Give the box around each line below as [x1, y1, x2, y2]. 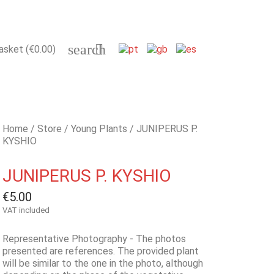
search [67, 42, 106, 57]
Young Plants [71, 123, 128, 135]
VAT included [2, 206, 50, 215]
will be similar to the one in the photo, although [2, 257, 204, 269]
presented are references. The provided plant [2, 245, 199, 257]
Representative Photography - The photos [2, 233, 187, 245]
